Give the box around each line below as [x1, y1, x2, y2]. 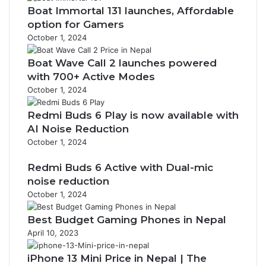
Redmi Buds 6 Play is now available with [27, 109, 239, 121]
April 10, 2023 [27, 228, 78, 237]
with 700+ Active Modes [27, 71, 155, 83]
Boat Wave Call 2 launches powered [27, 57, 217, 69]
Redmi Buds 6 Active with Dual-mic [27, 161, 213, 173]
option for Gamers [27, 18, 124, 30]
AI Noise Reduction [27, 123, 129, 135]
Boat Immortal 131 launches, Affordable [27, 5, 234, 17]
